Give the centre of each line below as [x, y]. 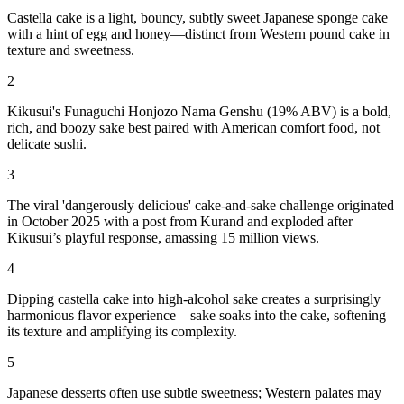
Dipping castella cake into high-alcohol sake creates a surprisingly [194, 298]
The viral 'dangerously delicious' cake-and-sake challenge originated [201, 205]
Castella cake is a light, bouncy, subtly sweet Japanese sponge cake [197, 17]
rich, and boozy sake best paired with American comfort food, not [193, 127]
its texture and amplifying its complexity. [122, 331]
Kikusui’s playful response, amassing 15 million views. [163, 237]
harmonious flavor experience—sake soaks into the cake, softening [197, 315]
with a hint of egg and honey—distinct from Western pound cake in [198, 33]
